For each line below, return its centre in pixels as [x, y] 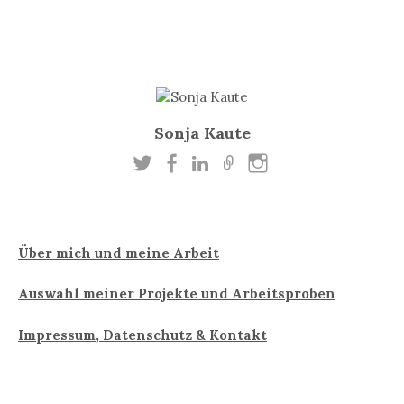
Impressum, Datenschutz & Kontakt [142, 335]
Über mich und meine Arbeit [119, 252]
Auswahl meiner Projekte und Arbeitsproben [177, 294]
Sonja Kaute [202, 133]
